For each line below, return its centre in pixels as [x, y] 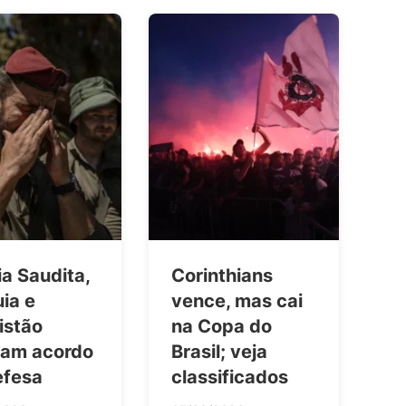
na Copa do [222, 327]
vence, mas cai [237, 301]
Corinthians [222, 276]
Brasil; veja [219, 352]
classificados [230, 377]
